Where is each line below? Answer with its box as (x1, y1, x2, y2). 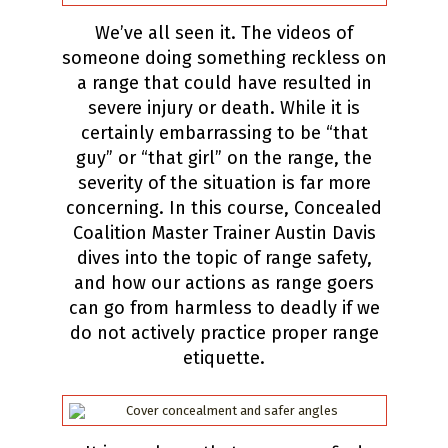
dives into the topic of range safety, (76, 247, 372, 269)
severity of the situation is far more (77, 172, 371, 194)
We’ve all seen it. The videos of (95, 22, 353, 44)
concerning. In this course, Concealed (66, 197, 382, 219)
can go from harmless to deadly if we (68, 297, 380, 319)
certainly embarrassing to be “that (80, 122, 368, 144)
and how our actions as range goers (74, 272, 374, 294)
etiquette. (183, 347, 265, 369)
